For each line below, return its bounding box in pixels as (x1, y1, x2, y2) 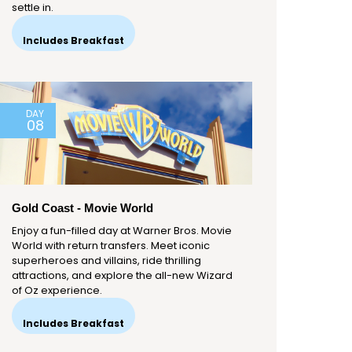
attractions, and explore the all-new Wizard (12, 268, 233, 284)
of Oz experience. (12, 283, 102, 299)
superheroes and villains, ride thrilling (12, 253, 201, 269)
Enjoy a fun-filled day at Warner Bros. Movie (12, 223, 232, 239)
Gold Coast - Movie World (12, 201, 153, 215)
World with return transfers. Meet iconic (12, 238, 210, 254)
